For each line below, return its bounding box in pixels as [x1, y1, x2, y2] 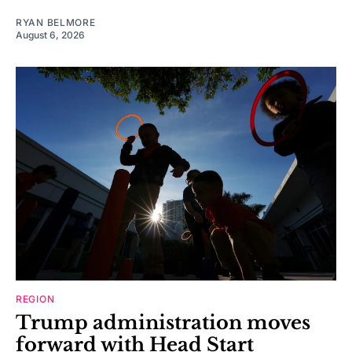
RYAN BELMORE [16, 16, 96, 29]
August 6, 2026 [16, 29, 85, 42]
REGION [16, 293, 55, 306]
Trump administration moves [16, 311, 310, 335]
